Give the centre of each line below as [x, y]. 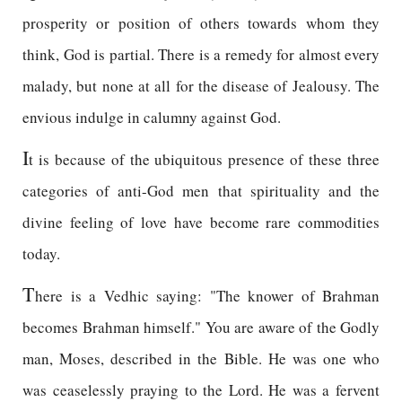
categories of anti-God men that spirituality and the [201, 191]
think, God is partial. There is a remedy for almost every [201, 54]
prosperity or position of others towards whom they [201, 23]
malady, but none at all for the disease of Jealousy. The [201, 86]
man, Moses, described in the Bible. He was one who [201, 358]
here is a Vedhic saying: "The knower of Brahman [207, 296]
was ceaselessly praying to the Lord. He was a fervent [201, 390]
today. [41, 253]
